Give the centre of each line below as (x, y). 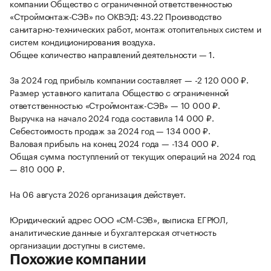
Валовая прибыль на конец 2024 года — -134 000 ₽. (114, 143)
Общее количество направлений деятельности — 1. (112, 54)
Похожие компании (78, 260)
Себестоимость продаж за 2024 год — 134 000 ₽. (110, 130)
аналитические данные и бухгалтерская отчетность (113, 232)
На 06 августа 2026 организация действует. (98, 194)
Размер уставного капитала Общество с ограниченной (119, 92)
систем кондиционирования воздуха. (83, 41)
